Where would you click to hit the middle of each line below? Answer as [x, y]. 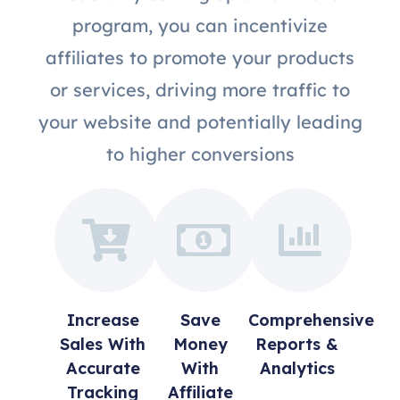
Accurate [103, 369]
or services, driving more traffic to [200, 90]
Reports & [297, 345]
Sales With [103, 345]
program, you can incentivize [200, 26]
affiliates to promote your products [200, 58]
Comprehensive [312, 321]
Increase [103, 321]
